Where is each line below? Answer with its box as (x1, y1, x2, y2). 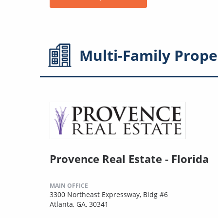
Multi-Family (79, 45, 170, 65)
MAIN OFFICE (50, 181, 88, 190)
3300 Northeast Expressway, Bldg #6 (50, 189, 168, 199)
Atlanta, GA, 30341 (50, 199, 109, 209)
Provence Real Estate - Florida (50, 151, 209, 166)
